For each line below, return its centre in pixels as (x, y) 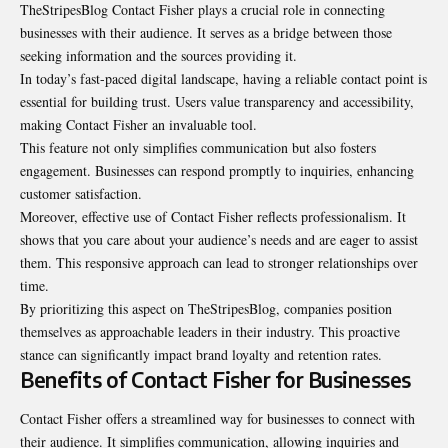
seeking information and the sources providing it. (158, 55)
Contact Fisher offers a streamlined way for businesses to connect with (217, 418)
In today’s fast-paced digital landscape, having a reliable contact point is (223, 78)
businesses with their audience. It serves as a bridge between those (206, 32)
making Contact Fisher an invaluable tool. (138, 124)
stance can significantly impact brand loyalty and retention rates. (201, 354)
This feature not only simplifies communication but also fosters (198, 147)
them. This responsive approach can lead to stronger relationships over (219, 262)
